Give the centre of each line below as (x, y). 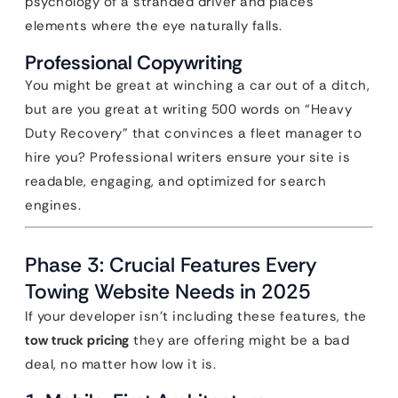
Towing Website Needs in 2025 (168, 291)
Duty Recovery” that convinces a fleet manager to (193, 133)
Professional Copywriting (134, 63)
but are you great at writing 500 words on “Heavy (188, 109)
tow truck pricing (77, 340)
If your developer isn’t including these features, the (196, 316)
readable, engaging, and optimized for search (175, 181)
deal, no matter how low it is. (120, 364)
